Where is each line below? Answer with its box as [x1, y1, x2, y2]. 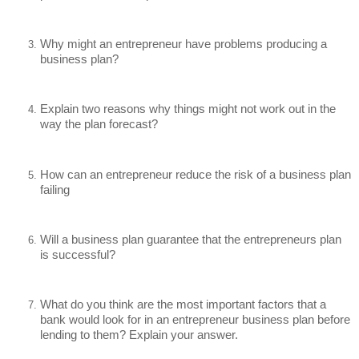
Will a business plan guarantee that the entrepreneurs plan [40, 232, 341, 246]
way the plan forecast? [40, 117, 158, 131]
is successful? [40, 247, 115, 261]
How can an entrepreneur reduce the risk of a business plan [40, 167, 351, 181]
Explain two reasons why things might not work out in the [40, 102, 336, 116]
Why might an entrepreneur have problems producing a [40, 37, 327, 51]
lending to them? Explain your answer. [40, 328, 238, 342]
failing [40, 182, 70, 196]
